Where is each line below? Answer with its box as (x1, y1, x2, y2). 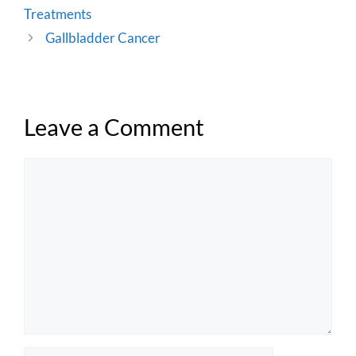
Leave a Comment (24, 113, 204, 141)
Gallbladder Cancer (45, 29, 161, 47)
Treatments (24, 6, 91, 23)
